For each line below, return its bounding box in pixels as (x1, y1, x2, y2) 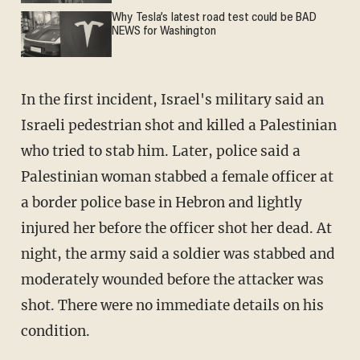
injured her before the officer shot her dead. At (20, 219, 332, 237)
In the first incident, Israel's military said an (20, 90, 324, 108)
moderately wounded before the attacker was (20, 270, 324, 288)
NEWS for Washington (112, 26, 216, 39)
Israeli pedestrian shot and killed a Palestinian (20, 116, 337, 134)
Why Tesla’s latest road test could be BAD (112, 12, 317, 25)
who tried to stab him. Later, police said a (20, 141, 301, 160)
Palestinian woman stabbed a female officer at (20, 167, 333, 186)
